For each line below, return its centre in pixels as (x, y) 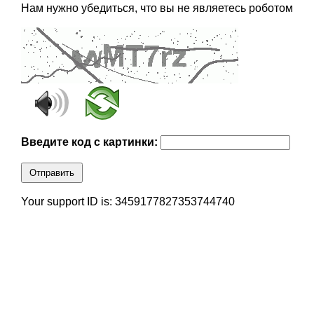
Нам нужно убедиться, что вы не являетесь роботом (157, 8)
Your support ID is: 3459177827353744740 (128, 202)
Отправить (52, 173)
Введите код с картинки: (90, 142)
